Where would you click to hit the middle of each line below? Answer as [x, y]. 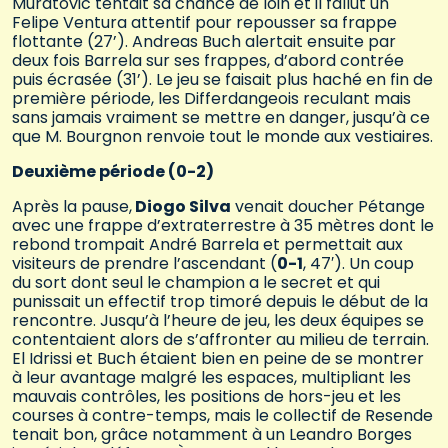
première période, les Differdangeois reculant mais [211, 98]
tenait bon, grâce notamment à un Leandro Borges [212, 434]
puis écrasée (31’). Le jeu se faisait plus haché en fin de [222, 79]
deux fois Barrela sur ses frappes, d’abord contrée [208, 60]
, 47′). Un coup [358, 263]
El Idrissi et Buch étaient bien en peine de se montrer [218, 358]
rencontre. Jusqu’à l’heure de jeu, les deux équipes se [218, 320]
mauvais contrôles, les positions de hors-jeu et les [206, 396]
